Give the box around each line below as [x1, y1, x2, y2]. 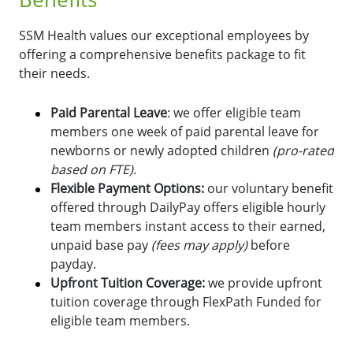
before [251, 236, 290, 254]
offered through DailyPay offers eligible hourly [50, 198, 325, 216]
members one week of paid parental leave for [50, 122, 319, 140]
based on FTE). [50, 160, 139, 178]
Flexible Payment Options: [50, 179, 204, 197]
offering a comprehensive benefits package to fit [19, 45, 306, 63]
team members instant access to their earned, [50, 217, 325, 235]
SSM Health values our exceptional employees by [19, 26, 309, 44]
